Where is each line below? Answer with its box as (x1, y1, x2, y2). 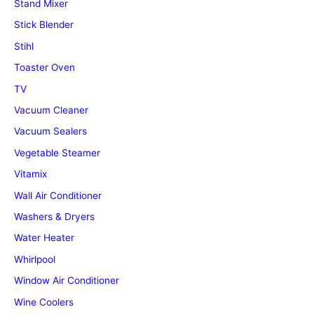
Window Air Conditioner (14, 275, 119, 287)
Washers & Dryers (14, 210, 95, 222)
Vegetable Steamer (14, 146, 100, 158)
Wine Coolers (14, 296, 74, 308)
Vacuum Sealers (14, 125, 87, 137)
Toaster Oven (14, 62, 75, 74)
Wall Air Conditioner (14, 189, 102, 201)
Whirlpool (14, 253, 55, 265)
